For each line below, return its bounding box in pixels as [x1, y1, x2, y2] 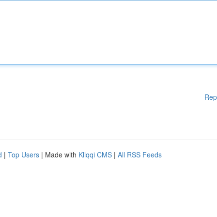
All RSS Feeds [118, 150, 162, 159]
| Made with [39, 150, 78, 159]
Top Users [8, 150, 39, 159]
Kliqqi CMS [78, 150, 112, 159]
